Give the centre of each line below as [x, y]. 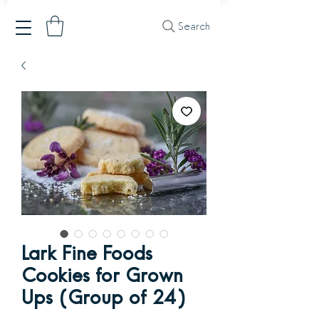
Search [194, 26]
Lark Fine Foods [87, 253]
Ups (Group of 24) [104, 297]
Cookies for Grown [102, 275]
